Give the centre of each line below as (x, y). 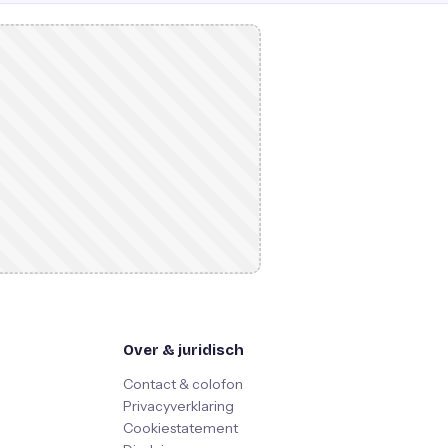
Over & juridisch (183, 350)
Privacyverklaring (178, 406)
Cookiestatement (180, 428)
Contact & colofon (182, 384)
